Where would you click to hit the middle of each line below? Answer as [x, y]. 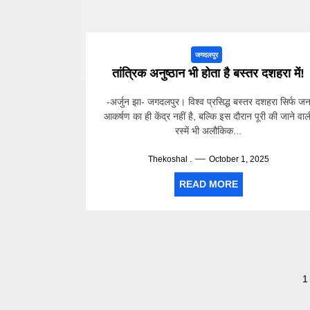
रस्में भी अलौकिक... [209, 131]
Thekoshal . [170, 159]
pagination [118, 297]
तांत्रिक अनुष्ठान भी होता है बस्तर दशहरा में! [209, 73]
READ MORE [208, 184]
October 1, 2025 [239, 159]
